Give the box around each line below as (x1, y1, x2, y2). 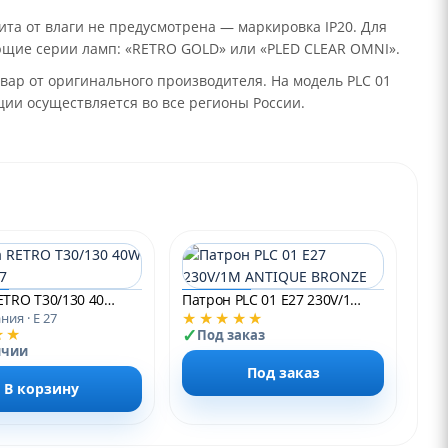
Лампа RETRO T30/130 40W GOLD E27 (103, 290, 115, 309)
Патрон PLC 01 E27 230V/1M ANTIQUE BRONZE (350, 290, 362, 309)
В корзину (3, 379, 79, 398)
